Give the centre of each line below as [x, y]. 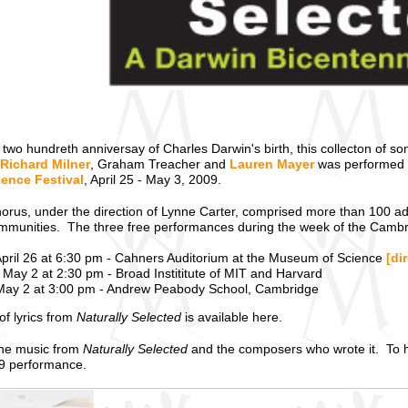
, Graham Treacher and [160, 165]
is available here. [234, 317]
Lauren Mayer [272, 165]
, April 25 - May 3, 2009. [153, 180]
